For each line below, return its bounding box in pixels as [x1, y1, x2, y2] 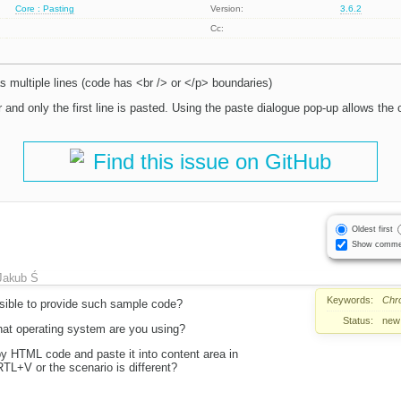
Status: [343, 315, 374, 327]
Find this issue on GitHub [93, 149, 331, 175]
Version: [210, 4, 244, 14]
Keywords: [327, 294, 374, 306]
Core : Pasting [15, 4, 75, 14]
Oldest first [351, 224, 393, 234]
